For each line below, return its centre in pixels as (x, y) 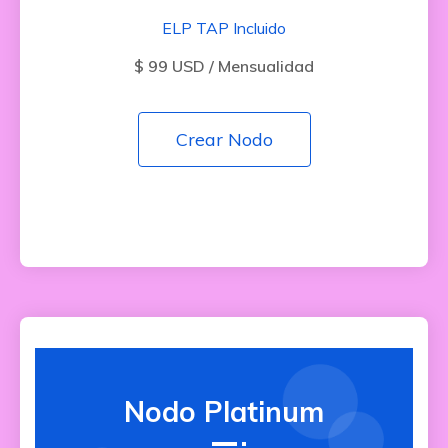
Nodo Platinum (224, 411)
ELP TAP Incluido (224, 28)
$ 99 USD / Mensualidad (224, 66)
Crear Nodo (224, 139)
